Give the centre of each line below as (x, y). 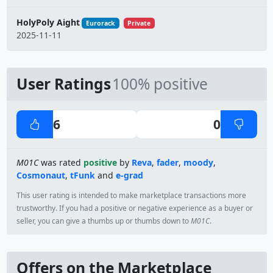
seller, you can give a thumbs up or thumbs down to (103, 221)
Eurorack (100, 23)
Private (139, 23)
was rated (61, 162)
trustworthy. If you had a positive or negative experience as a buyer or (134, 208)
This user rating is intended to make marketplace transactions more (131, 195)
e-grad (129, 175)
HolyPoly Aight (48, 22)
